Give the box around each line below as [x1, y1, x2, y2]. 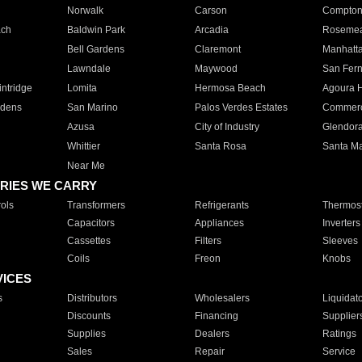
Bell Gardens [66, 44, 124, 55]
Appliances [194, 217, 244, 229]
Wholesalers [194, 293, 250, 304]
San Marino [66, 102, 118, 113]
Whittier [66, 141, 100, 152]
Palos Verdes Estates [194, 102, 288, 113]
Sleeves [322, 235, 358, 246]
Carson [194, 5, 227, 16]
